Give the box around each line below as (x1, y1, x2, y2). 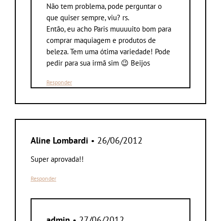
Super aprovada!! (31, 154, 84, 164)
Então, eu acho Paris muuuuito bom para (46, 24, 171, 34)
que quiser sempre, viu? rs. (46, 12, 129, 22)
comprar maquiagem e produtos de (46, 35, 156, 45)
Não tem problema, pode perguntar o (46, 1, 162, 11)
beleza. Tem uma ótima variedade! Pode (46, 46, 170, 56)
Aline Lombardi (31, 134, 88, 146)
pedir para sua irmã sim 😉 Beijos (46, 58, 150, 68)
